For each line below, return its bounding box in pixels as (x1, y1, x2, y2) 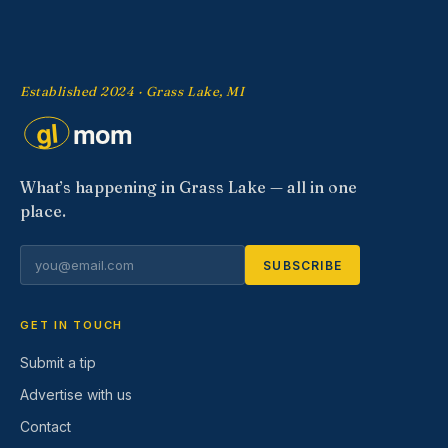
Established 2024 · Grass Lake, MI (20, 83, 245, 99)
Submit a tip (20, 354, 96, 371)
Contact (20, 418, 71, 435)
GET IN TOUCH (20, 318, 124, 332)
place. (20, 201, 66, 221)
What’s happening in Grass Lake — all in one (20, 177, 357, 197)
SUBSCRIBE (263, 257, 342, 273)
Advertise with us (20, 386, 132, 403)
